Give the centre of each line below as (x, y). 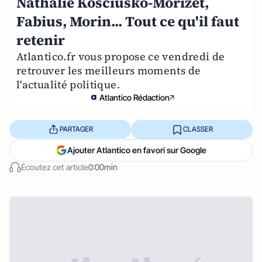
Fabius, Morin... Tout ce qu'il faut (128, 21)
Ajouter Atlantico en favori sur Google (137, 150)
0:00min (103, 167)
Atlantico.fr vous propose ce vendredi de (121, 56)
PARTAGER (76, 129)
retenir (41, 40)
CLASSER (198, 129)
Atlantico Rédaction (135, 97)
